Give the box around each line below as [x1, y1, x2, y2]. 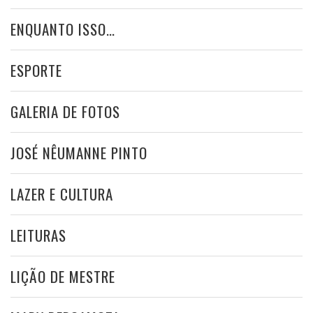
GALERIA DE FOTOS [10, 101, 120, 123]
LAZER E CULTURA [10, 183, 113, 205]
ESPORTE [10, 59, 62, 82]
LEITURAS [10, 224, 66, 247]
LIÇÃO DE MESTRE [10, 265, 115, 288]
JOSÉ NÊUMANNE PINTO [10, 142, 147, 164]
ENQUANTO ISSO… [10, 18, 115, 41]
